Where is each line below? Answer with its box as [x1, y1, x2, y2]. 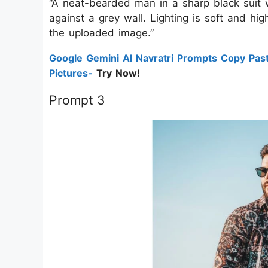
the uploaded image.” [49, 27, 154, 39]
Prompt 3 [49, 92, 105, 108]
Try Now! [93, 67, 140, 79]
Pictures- [49, 67, 93, 79]
